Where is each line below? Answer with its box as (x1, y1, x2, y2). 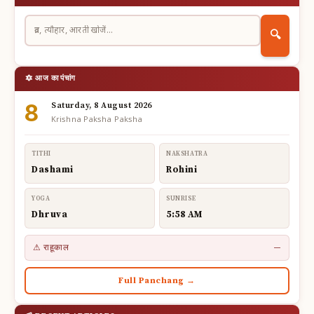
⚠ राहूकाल (33, 242, 69, 253)
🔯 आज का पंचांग (25, 73, 76, 83)
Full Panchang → (118, 275, 196, 286)
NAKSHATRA (166, 149, 208, 158)
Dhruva (32, 208, 67, 220)
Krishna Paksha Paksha (51, 114, 143, 125)
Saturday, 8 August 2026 (51, 100, 152, 111)
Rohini (166, 163, 197, 175)
